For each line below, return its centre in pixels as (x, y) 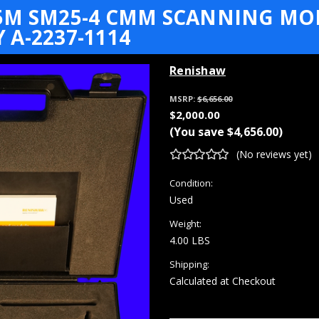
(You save (197, 132)
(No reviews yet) (274, 154)
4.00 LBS (190, 240)
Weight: (185, 223)
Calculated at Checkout (223, 281)
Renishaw (198, 70)
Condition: (191, 183)
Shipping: (189, 264)
